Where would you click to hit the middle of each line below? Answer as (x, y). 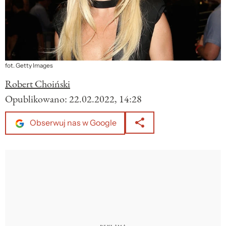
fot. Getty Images (29, 66)
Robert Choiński (38, 84)
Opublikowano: (37, 99)
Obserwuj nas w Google (72, 123)
